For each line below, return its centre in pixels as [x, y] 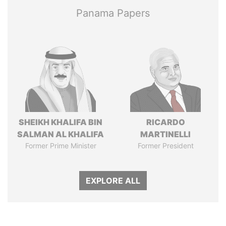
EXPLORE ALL [113, 181]
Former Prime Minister [61, 146]
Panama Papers [113, 13]
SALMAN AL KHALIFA [61, 134]
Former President [165, 146]
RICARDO [165, 122]
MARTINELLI [165, 134]
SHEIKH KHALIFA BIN [61, 122]
